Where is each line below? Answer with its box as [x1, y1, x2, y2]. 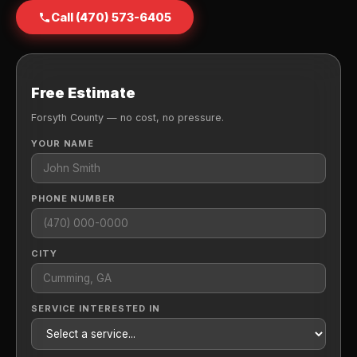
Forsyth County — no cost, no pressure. [31, 111, 224, 124]
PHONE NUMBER [31, 192, 116, 204]
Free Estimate [31, 84, 135, 102]
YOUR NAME [31, 137, 95, 149]
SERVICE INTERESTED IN [31, 302, 160, 314]
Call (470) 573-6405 [51, 10, 171, 25]
